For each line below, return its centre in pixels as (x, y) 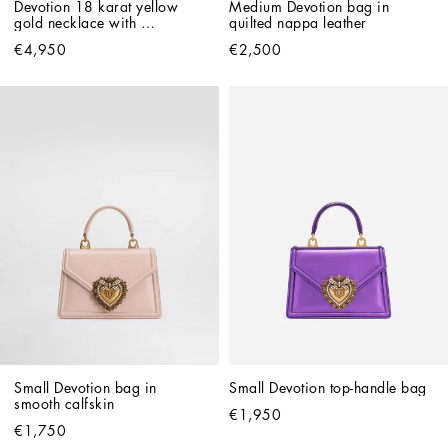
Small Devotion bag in (85, 387)
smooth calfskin (64, 403)
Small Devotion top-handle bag (328, 387)
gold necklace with (75, 22)
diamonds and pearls (83, 38)
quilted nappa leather (298, 22)
